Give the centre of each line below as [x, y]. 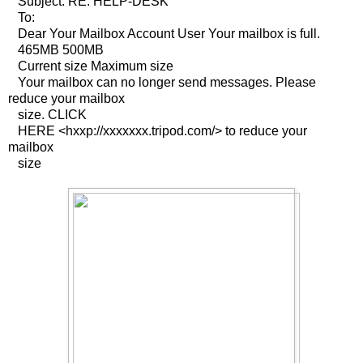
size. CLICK [47, 114]
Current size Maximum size [91, 66]
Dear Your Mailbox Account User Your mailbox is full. [167, 33]
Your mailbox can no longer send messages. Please [162, 82]
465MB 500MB [56, 49]
